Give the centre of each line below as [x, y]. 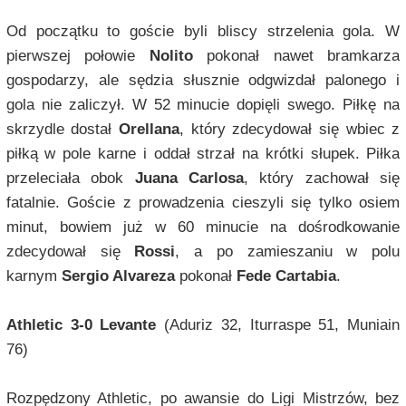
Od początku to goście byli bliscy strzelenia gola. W [203, 32]
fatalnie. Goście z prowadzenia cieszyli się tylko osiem [203, 203]
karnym [34, 276]
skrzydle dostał [63, 130]
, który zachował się [322, 179]
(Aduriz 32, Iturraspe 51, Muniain [278, 325]
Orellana [150, 130]
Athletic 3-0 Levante [81, 325]
